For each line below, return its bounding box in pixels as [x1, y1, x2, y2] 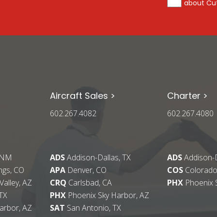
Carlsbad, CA [66, 177, 112, 188]
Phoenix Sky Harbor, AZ [66, 190, 150, 201]
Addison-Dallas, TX [67, 152, 131, 163]
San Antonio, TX [65, 202, 122, 214]
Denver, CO [65, 165, 107, 176]
